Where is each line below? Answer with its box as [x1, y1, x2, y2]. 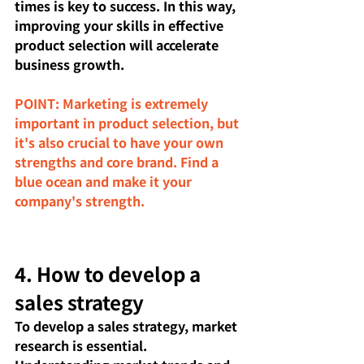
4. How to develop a [15, 258, 205, 288]
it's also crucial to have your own [15, 132, 227, 152]
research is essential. [15, 335, 150, 355]
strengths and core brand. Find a [15, 151, 222, 171]
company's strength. [15, 190, 145, 210]
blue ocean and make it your [15, 171, 195, 191]
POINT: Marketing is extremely [15, 93, 211, 113]
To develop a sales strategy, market [15, 315, 240, 336]
